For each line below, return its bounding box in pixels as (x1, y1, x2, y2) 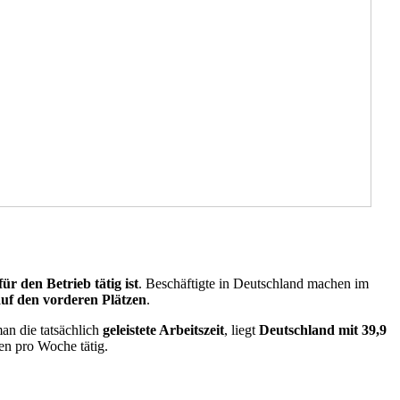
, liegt (224, 321, 259, 337)
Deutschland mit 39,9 (259, 321, 387, 337)
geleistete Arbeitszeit (103, 321, 224, 337)
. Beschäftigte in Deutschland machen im (138, 275, 369, 291)
